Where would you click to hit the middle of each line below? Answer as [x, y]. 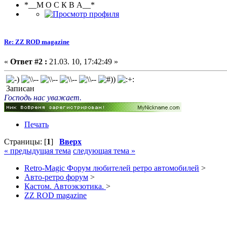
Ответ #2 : [29, 61]
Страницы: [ [25, 141]
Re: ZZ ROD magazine [37, 42]
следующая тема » [104, 150]
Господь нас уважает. [43, 97]
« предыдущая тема [37, 150]
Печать [36, 124]
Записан [19, 88]
